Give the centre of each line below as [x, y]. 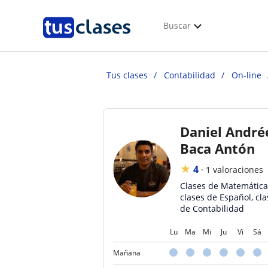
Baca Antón [217, 148]
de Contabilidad [212, 208]
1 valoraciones [234, 170]
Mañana [127, 253]
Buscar [177, 25]
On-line [246, 75]
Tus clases [127, 75]
